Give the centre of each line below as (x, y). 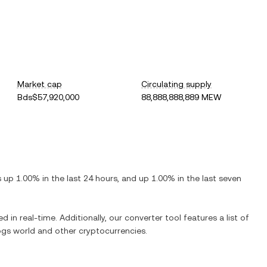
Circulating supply (177, 84)
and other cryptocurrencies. (91, 231)
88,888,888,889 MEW (182, 97)
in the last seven (208, 178)
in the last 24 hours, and (89, 178)
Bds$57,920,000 (48, 97)
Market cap (39, 84)
